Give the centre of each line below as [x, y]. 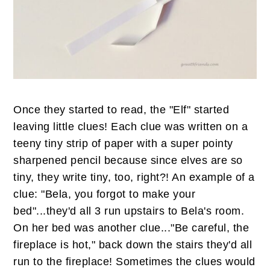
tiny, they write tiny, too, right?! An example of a [134, 177]
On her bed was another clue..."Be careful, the [131, 228]
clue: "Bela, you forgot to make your [105, 194]
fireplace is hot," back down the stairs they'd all [133, 244]
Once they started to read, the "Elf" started [121, 109]
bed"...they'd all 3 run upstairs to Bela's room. [129, 211]
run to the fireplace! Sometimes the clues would [134, 261]
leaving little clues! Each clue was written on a [131, 126]
